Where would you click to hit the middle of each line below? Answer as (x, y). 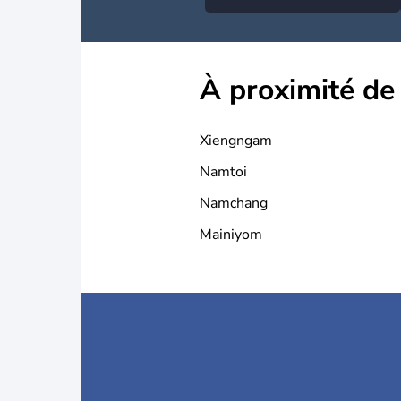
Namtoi (223, 172)
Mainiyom (231, 235)
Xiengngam (236, 141)
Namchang (234, 203)
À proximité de (297, 90)
